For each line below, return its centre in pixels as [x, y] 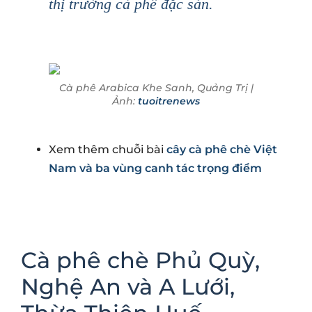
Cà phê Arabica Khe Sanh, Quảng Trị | [156, 87]
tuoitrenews [169, 101]
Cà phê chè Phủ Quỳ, [140, 260]
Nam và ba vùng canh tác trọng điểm [155, 168]
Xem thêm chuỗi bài [108, 149]
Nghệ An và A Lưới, [128, 286]
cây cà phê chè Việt [222, 149]
